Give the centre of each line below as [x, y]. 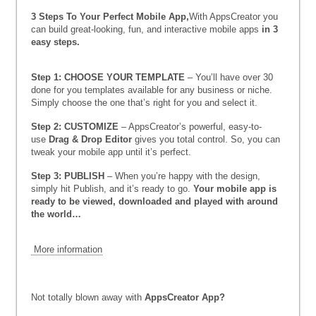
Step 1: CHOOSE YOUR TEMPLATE [108, 77]
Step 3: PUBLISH [68, 176]
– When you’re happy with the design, [182, 176]
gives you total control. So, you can [206, 139]
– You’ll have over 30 [229, 77]
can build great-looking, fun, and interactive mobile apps [146, 29]
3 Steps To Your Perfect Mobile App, [110, 17]
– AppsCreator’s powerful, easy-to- [190, 127]
